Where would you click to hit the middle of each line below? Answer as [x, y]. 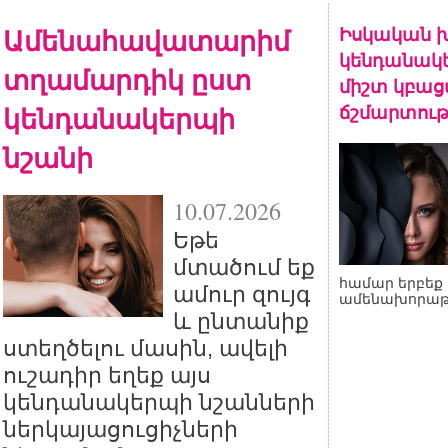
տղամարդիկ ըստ [127, 79]
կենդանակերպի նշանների [159, 402]
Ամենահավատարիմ [146, 40]
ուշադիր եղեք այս [107, 375]
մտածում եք [244, 267]
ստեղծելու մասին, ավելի [145, 348]
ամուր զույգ [241, 294]
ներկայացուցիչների [120, 429]
